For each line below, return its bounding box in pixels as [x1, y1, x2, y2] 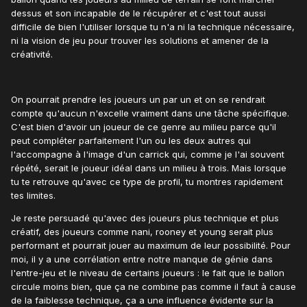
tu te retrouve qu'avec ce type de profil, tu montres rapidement [11, 176, 283, 188]
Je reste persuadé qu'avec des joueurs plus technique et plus [11, 212, 279, 224]
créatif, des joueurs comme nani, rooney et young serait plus [11, 226, 273, 238]
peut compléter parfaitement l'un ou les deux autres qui [11, 135, 251, 147]
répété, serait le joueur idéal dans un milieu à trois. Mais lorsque [11, 162, 286, 174]
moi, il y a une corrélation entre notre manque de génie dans [11, 254, 273, 265]
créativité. [11, 49, 53, 60]
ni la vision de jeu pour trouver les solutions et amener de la [11, 35, 269, 47]
